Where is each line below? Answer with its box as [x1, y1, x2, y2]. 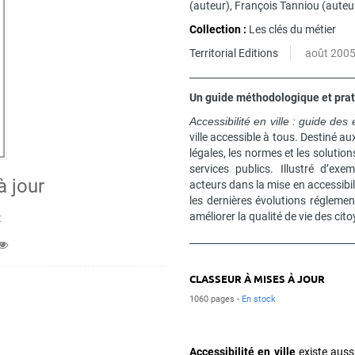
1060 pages [189, 294, 237, 305]
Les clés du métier [249, 23, 336, 36]
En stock [242, 294, 276, 305]
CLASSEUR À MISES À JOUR [189, 272, 325, 286]
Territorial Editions [189, 47, 278, 60]
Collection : [189, 23, 246, 36]
